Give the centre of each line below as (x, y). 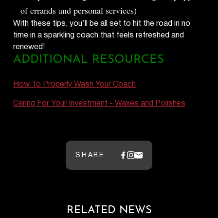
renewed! (29, 47)
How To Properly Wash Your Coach (75, 84)
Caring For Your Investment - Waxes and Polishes (100, 103)
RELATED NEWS (109, 210)
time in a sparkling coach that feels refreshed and (99, 35)
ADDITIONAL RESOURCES (89, 60)
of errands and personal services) (79, 10)
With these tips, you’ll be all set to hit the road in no (102, 23)
